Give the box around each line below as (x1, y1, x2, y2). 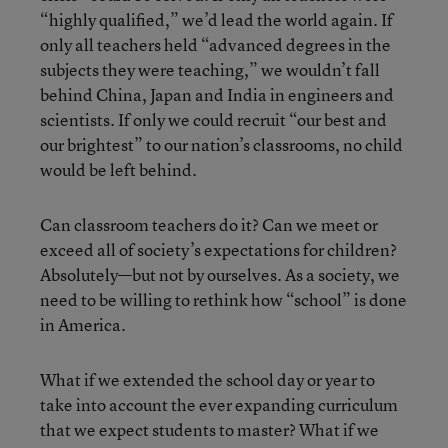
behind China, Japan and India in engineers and (40, 83, 394, 106)
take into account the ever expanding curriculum (40, 393, 398, 416)
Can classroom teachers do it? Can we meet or (40, 213, 378, 236)
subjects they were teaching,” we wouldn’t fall (40, 58, 380, 81)
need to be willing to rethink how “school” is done (40, 288, 407, 311)
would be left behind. (40, 158, 197, 181)
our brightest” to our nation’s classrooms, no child (40, 133, 403, 156)
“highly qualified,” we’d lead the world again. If (40, 8, 393, 31)
